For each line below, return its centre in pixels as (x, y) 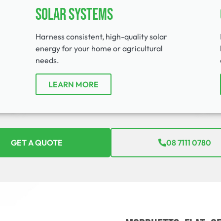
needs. (48, 60)
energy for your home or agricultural (99, 48)
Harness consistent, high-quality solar (102, 36)
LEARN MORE (74, 84)
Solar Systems (74, 15)
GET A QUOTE (37, 142)
